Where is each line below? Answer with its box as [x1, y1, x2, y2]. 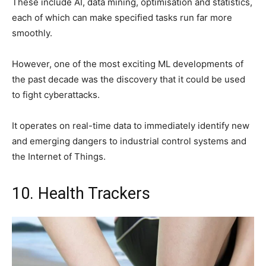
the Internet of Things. [12, 150, 106, 162]
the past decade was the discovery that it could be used [12, 73, 245, 85]
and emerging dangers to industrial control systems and [12, 135, 246, 147]
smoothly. [12, 27, 52, 39]
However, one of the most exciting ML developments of [12, 58, 243, 69]
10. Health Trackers [12, 183, 150, 203]
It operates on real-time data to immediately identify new [12, 119, 249, 131]
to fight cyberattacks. [12, 88, 100, 100]
